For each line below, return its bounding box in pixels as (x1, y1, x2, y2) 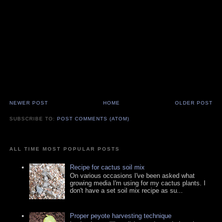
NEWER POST (9, 100, 49, 106)
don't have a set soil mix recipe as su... (70, 187, 183, 195)
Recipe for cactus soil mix (70, 163, 145, 171)
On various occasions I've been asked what (70, 172, 195, 180)
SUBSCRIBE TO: (9, 115, 57, 121)
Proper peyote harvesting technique (70, 212, 172, 220)
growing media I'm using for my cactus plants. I (70, 179, 206, 187)
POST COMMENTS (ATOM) (57, 115, 130, 121)
